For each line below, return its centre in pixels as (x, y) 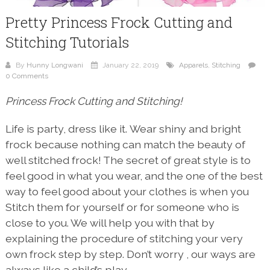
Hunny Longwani (55, 65)
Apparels (193, 65)
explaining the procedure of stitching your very (124, 238)
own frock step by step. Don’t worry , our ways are (130, 254)
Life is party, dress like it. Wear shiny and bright (123, 128)
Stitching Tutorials (67, 42)
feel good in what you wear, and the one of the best (134, 175)
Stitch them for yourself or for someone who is (122, 207)
